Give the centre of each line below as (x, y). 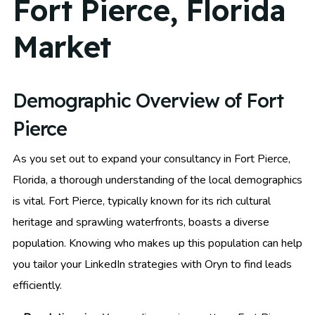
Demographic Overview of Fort (148, 100)
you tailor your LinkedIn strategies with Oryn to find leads (152, 264)
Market (62, 47)
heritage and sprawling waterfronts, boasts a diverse (141, 222)
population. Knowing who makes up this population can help (157, 243)
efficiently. (37, 285)
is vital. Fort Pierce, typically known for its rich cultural (142, 201)
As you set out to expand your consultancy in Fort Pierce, (152, 159)
